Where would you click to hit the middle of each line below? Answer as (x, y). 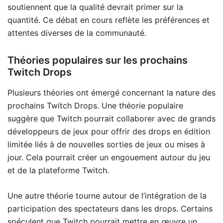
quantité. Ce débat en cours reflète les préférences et (109, 20)
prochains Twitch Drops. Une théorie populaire (95, 105)
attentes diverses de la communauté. (77, 33)
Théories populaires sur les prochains (98, 60)
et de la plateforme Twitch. (58, 170)
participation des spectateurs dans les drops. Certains (110, 208)
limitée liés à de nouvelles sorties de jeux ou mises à (106, 144)
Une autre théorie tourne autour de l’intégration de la (107, 195)
